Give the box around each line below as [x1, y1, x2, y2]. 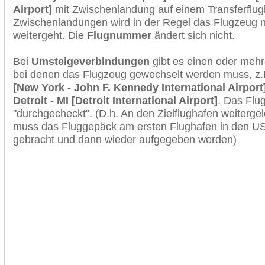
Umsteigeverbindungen [31, 55, 150, 67]
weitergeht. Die [13, 29, 87, 41]
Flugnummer [87, 29, 151, 41]
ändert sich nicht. [151, 29, 235, 41]
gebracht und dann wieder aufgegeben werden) [13, 133, 237, 146]
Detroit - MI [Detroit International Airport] [13, 94, 218, 106]
